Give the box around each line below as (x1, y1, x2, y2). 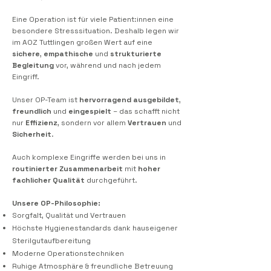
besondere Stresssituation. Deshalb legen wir (12, 26, 179, 36)
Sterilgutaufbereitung (12, 236, 91, 246)
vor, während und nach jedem (54, 60, 161, 70)
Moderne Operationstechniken (12, 249, 124, 258)
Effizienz (25, 118, 57, 128)
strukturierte (110, 49, 162, 59)
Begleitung (12, 60, 54, 70)
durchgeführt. (85, 175, 137, 185)
